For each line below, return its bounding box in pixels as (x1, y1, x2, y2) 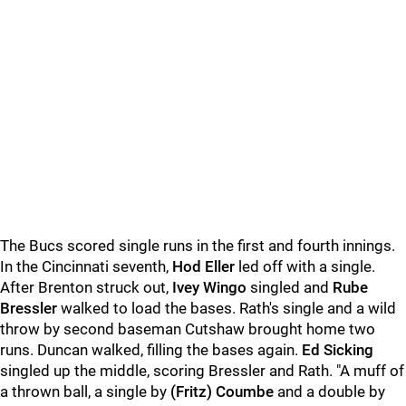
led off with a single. (235, 257, 375, 275)
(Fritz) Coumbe (170, 382, 274, 401)
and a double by (274, 382, 385, 401)
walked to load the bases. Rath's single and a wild (57, 299, 396, 317)
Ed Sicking (302, 341, 373, 359)
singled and (246, 278, 333, 296)
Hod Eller (172, 257, 235, 275)
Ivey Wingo (172, 278, 246, 296)
